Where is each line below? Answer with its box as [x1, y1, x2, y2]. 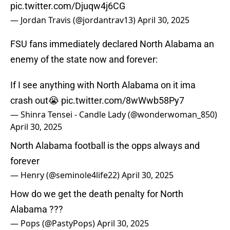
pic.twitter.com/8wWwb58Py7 [61, 95, 184, 106]
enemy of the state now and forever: [10, 54, 158, 65]
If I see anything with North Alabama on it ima [10, 80, 196, 91]
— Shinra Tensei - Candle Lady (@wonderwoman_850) [10, 109, 217, 121]
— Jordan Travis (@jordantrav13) [10, 14, 138, 26]
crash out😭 [10, 95, 61, 106]
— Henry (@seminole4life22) [10, 169, 122, 181]
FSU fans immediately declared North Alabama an [10, 39, 214, 50]
